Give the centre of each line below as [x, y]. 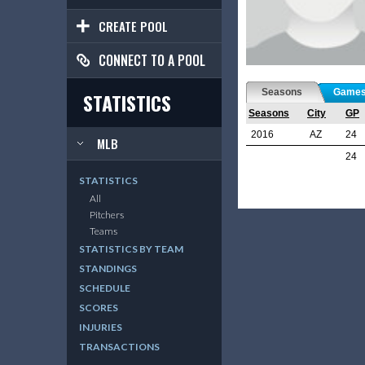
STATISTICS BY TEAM [131, 249]
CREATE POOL [133, 26]
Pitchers [107, 215]
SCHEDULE [105, 288]
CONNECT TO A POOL [152, 60]
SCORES [99, 308]
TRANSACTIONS [119, 347]
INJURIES [101, 327]
